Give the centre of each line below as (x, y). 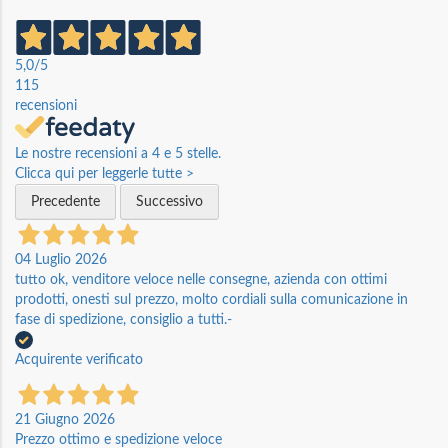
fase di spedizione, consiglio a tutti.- (123, 319)
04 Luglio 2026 (61, 259)
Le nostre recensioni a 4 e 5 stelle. (118, 153)
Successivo (169, 201)
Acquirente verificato (79, 359)
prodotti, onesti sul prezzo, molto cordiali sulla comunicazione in (211, 299)
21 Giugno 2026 (65, 419)
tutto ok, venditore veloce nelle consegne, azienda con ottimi (201, 279)
